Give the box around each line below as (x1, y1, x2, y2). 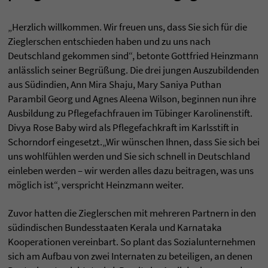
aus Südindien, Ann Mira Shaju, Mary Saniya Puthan (8, 78, 221, 92)
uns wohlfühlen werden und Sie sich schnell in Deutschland (8, 150, 250, 163)
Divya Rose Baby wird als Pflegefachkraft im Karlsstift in (8, 121, 239, 135)
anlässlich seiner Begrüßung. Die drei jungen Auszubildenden (8, 63, 259, 77)
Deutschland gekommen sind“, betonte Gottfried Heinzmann (8, 49, 258, 63)
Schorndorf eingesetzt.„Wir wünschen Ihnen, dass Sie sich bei (8, 135, 260, 149)
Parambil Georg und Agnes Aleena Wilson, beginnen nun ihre (8, 92, 256, 106)
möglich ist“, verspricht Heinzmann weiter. (8, 178, 184, 192)
